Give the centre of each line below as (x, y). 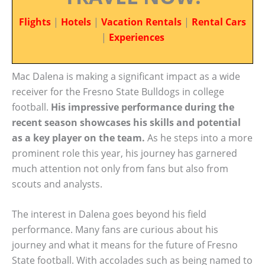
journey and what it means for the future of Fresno (125, 245)
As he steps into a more (199, 138)
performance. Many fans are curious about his (115, 230)
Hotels (76, 22)
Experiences (136, 37)
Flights (35, 22)
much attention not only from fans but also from (120, 168)
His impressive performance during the (143, 107)
